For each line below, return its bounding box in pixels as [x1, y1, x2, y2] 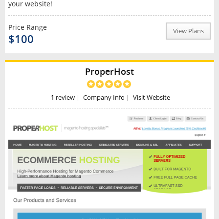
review [54, 93, 75, 102]
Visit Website [132, 93, 170, 102]
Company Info [83, 93, 125, 102]
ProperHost [85, 66, 134, 78]
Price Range [8, 22, 47, 32]
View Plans [173, 27, 204, 36]
